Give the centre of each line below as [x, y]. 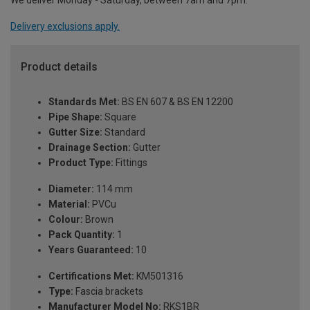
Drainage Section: [90, 147]
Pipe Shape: [75, 117]
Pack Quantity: [82, 234]
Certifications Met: [91, 276]
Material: [69, 204]
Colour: [66, 219]
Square [119, 117]
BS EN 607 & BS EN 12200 [176, 101]
